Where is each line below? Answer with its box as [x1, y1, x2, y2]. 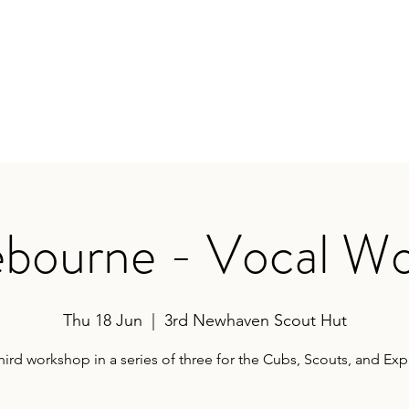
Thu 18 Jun [62, 310, 142, 330]
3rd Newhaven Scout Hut [163, 310, 347, 330]
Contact [71, 131, 117, 147]
